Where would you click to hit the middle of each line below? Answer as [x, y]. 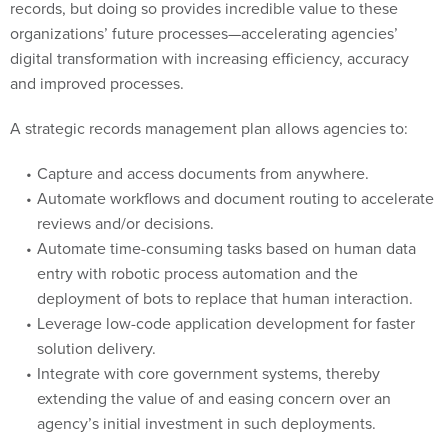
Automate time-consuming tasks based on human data [226, 226]
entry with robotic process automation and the [197, 251]
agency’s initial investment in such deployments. [206, 401]
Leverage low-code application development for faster [225, 301]
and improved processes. [99, 61]
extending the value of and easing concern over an [213, 376]
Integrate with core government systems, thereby [208, 351]
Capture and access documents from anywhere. [202, 151]
